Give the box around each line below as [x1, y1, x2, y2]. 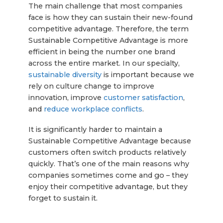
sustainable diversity [28, 70, 102, 80]
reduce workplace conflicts [43, 105, 142, 114]
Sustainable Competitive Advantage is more [28, 36, 188, 45]
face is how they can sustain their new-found [28, 13, 193, 22]
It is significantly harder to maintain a [28, 125, 162, 134]
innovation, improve [28, 93, 104, 103]
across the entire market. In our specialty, [28, 59, 180, 68]
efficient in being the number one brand [28, 47, 175, 57]
